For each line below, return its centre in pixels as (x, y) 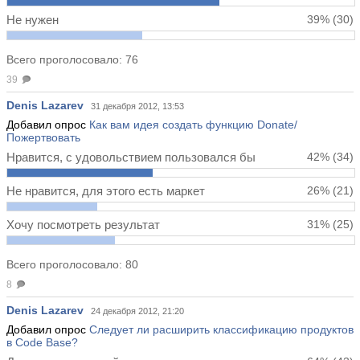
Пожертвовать (43, 138)
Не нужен (33, 20)
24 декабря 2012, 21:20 (137, 311)
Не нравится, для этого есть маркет (106, 191)
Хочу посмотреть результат (83, 225)
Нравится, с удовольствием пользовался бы (131, 157)
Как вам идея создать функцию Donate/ (193, 125)
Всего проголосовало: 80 (72, 265)
